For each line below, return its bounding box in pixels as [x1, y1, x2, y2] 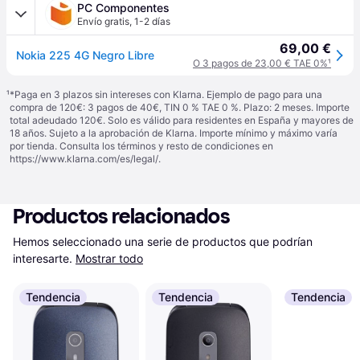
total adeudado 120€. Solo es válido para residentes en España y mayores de [10, 114, 354, 126]
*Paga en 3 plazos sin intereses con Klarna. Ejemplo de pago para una [10, 88, 322, 100]
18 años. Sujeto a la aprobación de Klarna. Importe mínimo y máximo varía [10, 127, 337, 139]
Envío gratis [77, 15, 129, 27]
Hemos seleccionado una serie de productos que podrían [13, 235, 313, 248]
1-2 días [134, 15, 170, 27]
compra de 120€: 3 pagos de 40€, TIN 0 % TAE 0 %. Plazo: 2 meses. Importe [10, 101, 350, 113]
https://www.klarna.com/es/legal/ [10, 153, 158, 165]
